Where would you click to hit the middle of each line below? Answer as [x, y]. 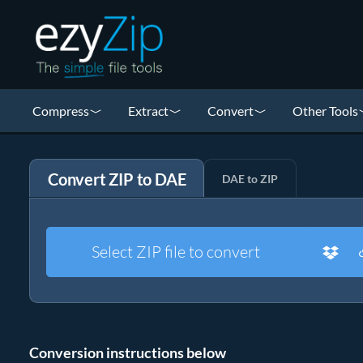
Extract [148, 110]
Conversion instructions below [128, 352]
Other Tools [325, 110]
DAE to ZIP [250, 179]
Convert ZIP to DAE [117, 179]
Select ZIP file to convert [176, 252]
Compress [61, 110]
